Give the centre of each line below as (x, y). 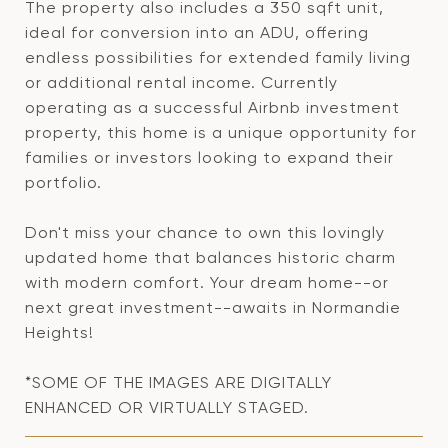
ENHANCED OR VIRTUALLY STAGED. (167, 407)
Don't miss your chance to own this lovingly (205, 232)
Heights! (59, 332)
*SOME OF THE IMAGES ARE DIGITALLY (178, 382)
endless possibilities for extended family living (218, 57)
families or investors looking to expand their (209, 157)
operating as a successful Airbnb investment (212, 107)
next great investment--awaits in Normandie (213, 307)
